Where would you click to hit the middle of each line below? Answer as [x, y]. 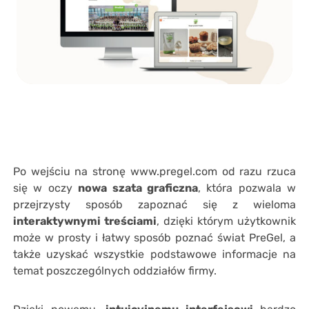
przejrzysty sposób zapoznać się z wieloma [154, 204]
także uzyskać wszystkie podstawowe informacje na [154, 254]
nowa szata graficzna [138, 188]
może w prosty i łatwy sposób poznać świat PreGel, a [154, 237]
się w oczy [46, 188]
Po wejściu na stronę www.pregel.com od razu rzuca [154, 171]
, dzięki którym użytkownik [226, 221]
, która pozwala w [247, 188]
